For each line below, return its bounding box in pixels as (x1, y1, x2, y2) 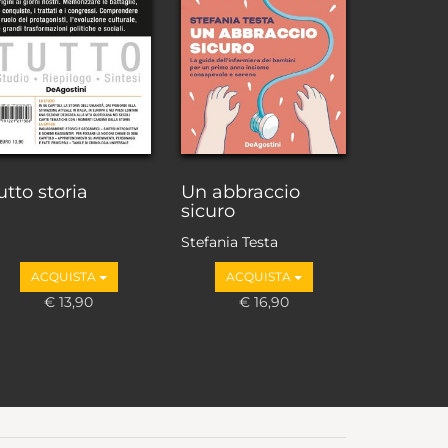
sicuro (181, 199, 235, 222)
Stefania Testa (181, 233, 278, 252)
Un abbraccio (181, 180, 300, 203)
